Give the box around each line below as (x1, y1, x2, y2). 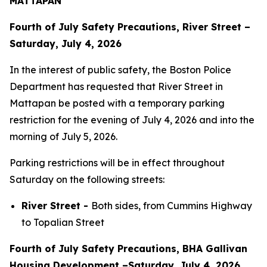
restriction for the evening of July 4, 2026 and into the (10, 114, 254, 126)
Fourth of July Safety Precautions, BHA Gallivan (10, 243, 247, 254)
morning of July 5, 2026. (10, 131, 117, 142)
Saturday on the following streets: (10, 173, 164, 185)
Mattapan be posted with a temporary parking (10, 97, 225, 109)
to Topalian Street (21, 216, 104, 228)
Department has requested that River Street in (10, 80, 223, 92)
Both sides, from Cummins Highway (91, 200, 252, 212)
